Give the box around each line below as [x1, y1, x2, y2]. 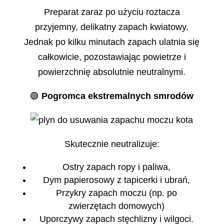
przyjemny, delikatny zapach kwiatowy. [35, 22, 189, 32]
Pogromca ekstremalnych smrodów [41, 91, 194, 101]
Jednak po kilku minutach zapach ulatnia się [24, 37, 200, 47]
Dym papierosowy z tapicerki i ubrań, [42, 175, 190, 185]
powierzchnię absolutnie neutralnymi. [38, 67, 186, 77]
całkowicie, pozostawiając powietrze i [37, 52, 186, 62]
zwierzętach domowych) [68, 201, 164, 211]
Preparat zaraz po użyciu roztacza [43, 7, 180, 17]
